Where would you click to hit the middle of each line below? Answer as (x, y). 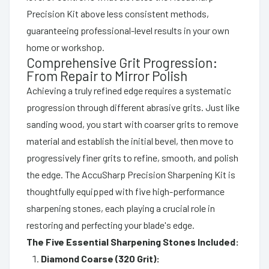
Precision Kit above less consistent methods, (118, 13)
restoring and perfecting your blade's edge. (110, 225)
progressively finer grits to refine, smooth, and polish (132, 157)
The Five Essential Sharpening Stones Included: (133, 241)
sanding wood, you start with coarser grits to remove (132, 124)
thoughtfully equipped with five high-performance (125, 191)
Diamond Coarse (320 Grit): (100, 258)
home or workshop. (65, 47)
